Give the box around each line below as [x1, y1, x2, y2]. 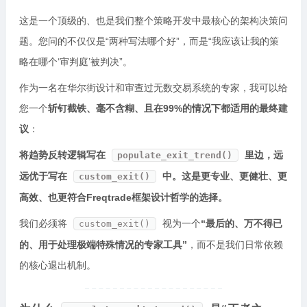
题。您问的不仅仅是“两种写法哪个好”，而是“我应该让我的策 [19, 36, 279, 47]
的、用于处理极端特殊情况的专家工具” [19, 239, 187, 250]
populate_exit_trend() [117, 150, 233, 160]
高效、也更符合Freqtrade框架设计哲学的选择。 [19, 192, 228, 203]
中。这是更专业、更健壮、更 [159, 171, 287, 182]
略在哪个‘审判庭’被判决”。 [19, 56, 132, 67]
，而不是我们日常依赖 [187, 239, 283, 250]
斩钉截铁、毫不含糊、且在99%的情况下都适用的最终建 [48, 103, 288, 114]
